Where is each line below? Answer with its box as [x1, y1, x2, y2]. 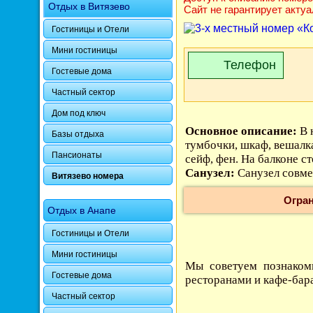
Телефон [224, 58, 276, 72]
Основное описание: [185, 124, 297, 138]
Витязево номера [52, 171, 124, 181]
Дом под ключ [52, 108, 105, 118]
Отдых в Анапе [48, 205, 116, 216]
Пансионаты [52, 150, 102, 160]
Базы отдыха [52, 129, 104, 139]
